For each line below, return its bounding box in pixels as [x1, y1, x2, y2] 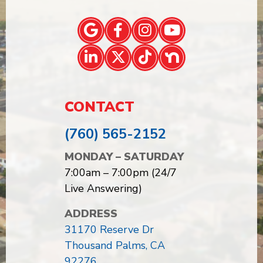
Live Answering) [65, 181, 142, 195]
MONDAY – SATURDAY [65, 149, 184, 164]
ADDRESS [65, 206, 117, 221]
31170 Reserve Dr [65, 222, 154, 237]
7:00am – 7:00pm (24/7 [65, 165, 177, 180]
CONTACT [65, 97, 134, 116]
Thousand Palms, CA [65, 238, 165, 252]
